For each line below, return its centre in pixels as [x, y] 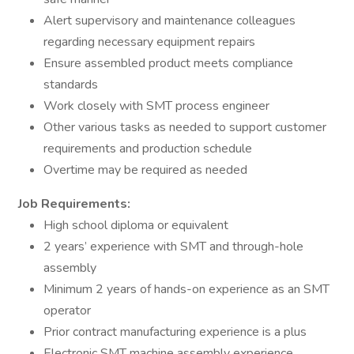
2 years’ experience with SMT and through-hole [173, 247]
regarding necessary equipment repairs [149, 42]
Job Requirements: [73, 204]
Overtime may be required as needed [145, 170]
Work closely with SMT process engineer [156, 106]
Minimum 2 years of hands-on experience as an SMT [186, 289]
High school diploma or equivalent [136, 225]
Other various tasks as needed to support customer [185, 127]
